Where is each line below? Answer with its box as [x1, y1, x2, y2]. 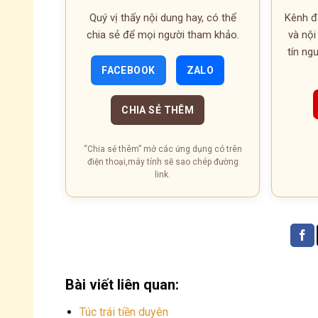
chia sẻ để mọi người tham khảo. [86, 28, 239, 41]
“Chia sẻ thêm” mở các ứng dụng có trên [83, 143, 242, 154]
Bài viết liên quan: [65, 275, 179, 293]
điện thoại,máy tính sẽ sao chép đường [87, 156, 238, 167]
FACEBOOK [102, 64, 155, 76]
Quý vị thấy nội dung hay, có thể [89, 11, 236, 24]
